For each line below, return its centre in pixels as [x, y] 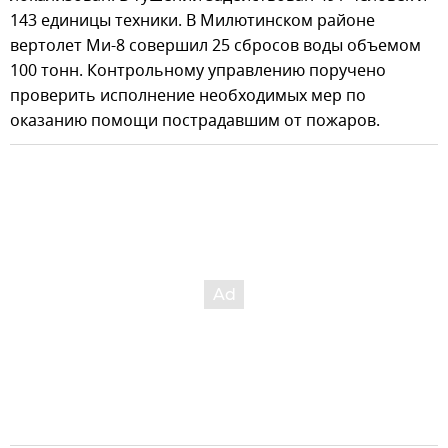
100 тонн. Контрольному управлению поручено [198, 70]
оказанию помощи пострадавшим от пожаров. [195, 120]
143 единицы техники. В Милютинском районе [192, 20]
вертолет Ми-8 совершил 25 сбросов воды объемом [215, 45]
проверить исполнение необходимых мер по [188, 95]
